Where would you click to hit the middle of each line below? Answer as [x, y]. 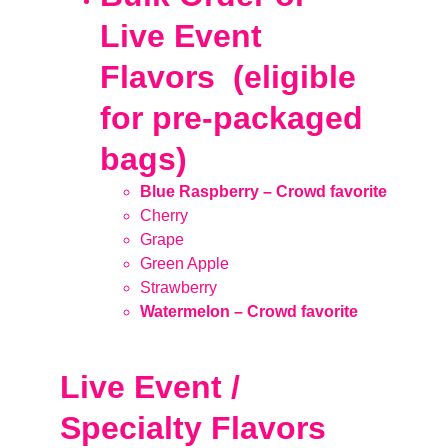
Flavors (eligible [232, 77]
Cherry [164, 215]
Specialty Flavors [197, 428]
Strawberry [178, 287]
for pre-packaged [236, 118]
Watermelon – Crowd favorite [249, 311]
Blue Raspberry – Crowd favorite [263, 191]
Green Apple [184, 263]
